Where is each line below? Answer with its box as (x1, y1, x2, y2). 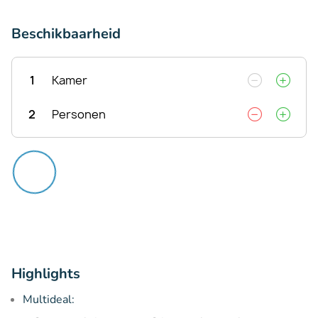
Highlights (11, 263, 80, 283)
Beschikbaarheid (11, 23, 121, 43)
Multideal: (23, 291, 75, 307)
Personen (52, 106, 106, 122)
